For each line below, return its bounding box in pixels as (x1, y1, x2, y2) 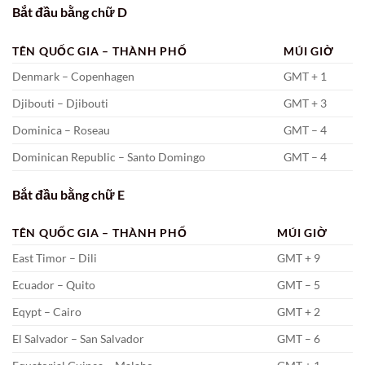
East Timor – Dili (12, 251, 97, 266)
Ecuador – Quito (12, 278, 95, 292)
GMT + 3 (284, 95, 328, 110)
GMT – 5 (277, 278, 321, 292)
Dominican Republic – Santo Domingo (12, 149, 205, 164)
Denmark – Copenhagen (12, 68, 134, 83)
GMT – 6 (277, 332, 321, 346)
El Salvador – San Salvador (12, 332, 144, 346)
